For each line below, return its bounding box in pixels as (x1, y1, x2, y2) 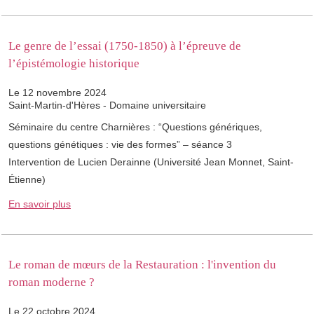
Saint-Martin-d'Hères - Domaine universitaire (8, 100, 206, 111)
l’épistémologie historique (8, 57, 139, 71)
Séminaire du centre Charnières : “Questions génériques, (8, 121, 262, 133)
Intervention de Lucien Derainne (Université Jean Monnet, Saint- (8, 156, 294, 168)
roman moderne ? (8, 275, 95, 289)
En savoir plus (8, 198, 71, 210)
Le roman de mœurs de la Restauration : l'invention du (8, 258, 276, 272)
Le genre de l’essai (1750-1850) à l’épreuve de (8, 39, 241, 53)
